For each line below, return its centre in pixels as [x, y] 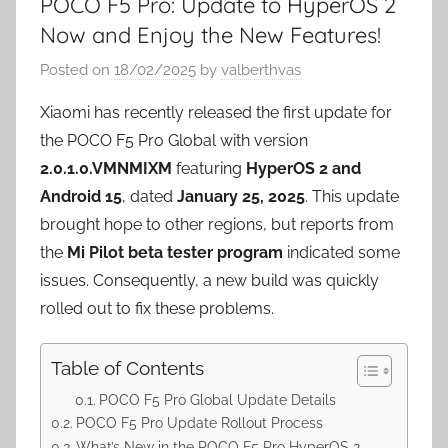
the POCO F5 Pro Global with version [174, 141]
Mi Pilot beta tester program [175, 253]
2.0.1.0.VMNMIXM [106, 169]
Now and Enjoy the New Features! [210, 34]
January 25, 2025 [241, 197]
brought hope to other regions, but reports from [217, 225]
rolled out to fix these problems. [157, 309]
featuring [209, 169]
